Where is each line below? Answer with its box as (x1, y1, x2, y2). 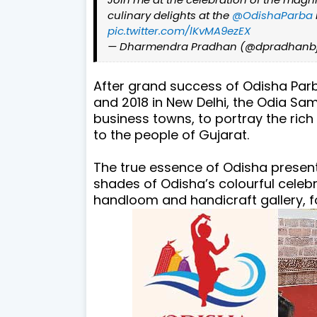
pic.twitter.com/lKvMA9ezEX (108, 23, 250, 38)
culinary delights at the (108, 7, 232, 23)
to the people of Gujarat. (93, 125, 249, 144)
